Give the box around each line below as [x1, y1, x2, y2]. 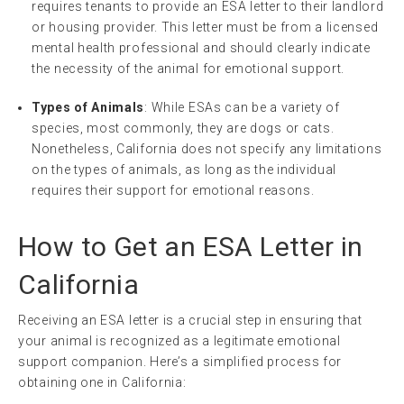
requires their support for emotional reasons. [32, 182, 315, 197]
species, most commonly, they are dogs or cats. [32, 120, 335, 135]
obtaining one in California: [18, 374, 187, 390]
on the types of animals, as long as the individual [32, 161, 337, 177]
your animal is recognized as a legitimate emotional [18, 333, 341, 348]
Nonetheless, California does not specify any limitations [32, 141, 382, 156]
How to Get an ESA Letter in [18, 230, 363, 262]
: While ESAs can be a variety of [144, 99, 340, 115]
